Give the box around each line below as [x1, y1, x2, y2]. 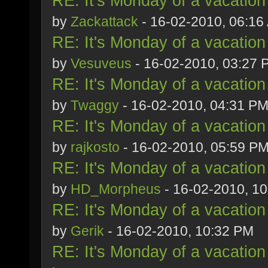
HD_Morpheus [71, 181, 161, 197]
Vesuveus [71, 56, 132, 71]
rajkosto [71, 139, 120, 155]
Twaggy [71, 98, 119, 113]
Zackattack [71, 14, 138, 29]
